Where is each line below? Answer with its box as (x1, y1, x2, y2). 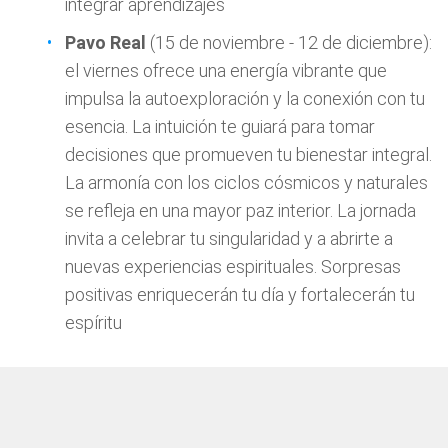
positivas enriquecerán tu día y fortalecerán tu (65, 284, 415, 305)
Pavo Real (65, 32, 146, 53)
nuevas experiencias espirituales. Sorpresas (65, 256, 401, 277)
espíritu (65, 312, 122, 333)
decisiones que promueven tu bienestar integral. (65, 144, 432, 165)
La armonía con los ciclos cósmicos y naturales (65, 172, 428, 193)
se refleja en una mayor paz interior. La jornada (65, 200, 416, 221)
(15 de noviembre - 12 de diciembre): (146, 32, 432, 53)
